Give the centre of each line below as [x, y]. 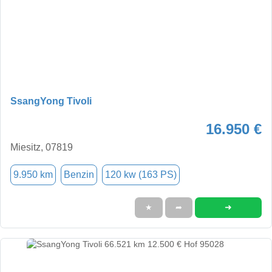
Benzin [79, 174]
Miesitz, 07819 [42, 147]
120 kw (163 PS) [141, 174]
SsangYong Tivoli [51, 101]
